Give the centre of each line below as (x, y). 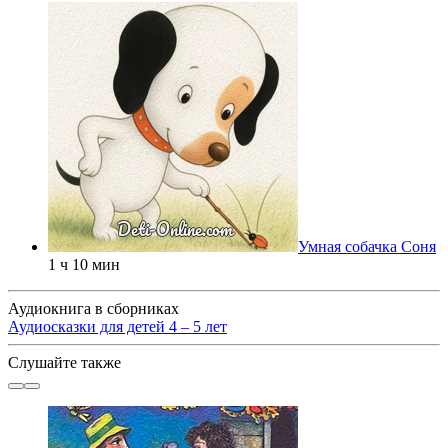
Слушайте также (64, 362)
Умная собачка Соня (367, 246)
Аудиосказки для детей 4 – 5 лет (117, 326)
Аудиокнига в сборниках (93, 308)
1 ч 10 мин (84, 264)
